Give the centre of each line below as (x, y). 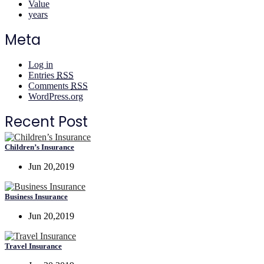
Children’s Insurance (39, 147)
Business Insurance (36, 197)
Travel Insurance (33, 246)
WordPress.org (56, 96)
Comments (49, 86)
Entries (42, 75)
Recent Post (46, 122)
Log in (41, 65)
